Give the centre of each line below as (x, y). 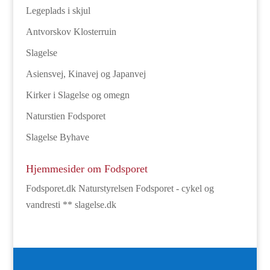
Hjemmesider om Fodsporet (86, 169)
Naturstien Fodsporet (65, 116)
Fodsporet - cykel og (174, 189)
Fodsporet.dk (51, 189)
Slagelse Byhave (57, 137)
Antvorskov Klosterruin (71, 32)
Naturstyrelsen (105, 189)
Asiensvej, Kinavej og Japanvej (86, 74)
